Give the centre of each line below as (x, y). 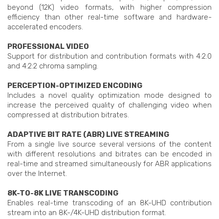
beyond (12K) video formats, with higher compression (109, 8)
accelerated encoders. (45, 27)
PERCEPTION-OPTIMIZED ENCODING (75, 86)
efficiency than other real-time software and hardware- (109, 17)
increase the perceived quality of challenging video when (109, 105)
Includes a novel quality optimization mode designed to (109, 96)
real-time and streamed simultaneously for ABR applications (109, 164)
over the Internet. (37, 174)
